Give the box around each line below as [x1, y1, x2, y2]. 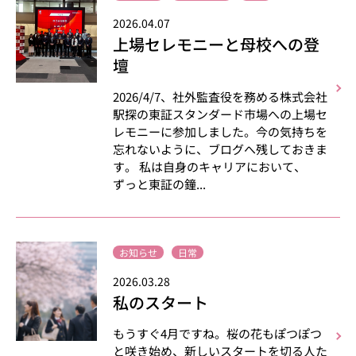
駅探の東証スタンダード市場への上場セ [113, 106, 328, 122]
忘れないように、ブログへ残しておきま [113, 141, 328, 157]
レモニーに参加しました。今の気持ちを [113, 123, 328, 140]
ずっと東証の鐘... [113, 176, 207, 192]
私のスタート [113, 291, 209, 314]
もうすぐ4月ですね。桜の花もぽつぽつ [113, 325, 323, 342]
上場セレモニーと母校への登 [113, 33, 320, 56]
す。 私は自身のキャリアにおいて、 [113, 158, 307, 175]
